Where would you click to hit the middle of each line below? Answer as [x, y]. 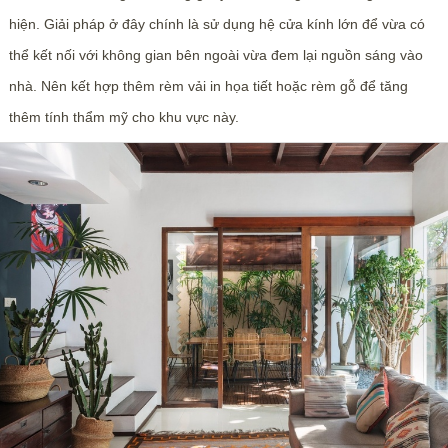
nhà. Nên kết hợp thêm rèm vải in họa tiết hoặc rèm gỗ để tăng [208, 86]
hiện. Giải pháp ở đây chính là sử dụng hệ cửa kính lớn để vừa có [216, 24]
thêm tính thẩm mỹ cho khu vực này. [123, 117]
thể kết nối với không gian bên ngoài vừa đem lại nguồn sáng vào [215, 55]
